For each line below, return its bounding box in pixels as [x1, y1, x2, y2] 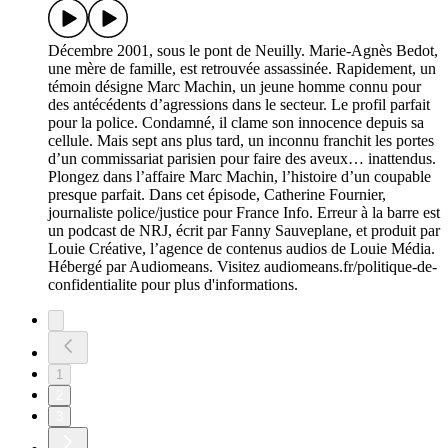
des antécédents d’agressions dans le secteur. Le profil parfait [48, 96, 430, 114]
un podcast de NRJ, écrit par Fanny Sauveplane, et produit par [48, 222, 440, 240]
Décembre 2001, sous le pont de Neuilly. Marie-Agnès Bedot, [48, 42, 438, 60]
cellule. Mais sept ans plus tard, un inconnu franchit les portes [48, 132, 434, 150]
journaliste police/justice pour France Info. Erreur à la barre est [48, 204, 440, 222]
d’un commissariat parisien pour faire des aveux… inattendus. [48, 150, 436, 168]
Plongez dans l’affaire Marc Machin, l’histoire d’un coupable [48, 168, 431, 186]
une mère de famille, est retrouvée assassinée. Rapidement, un [48, 60, 436, 78]
